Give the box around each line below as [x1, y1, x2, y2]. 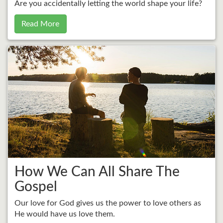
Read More [21, 19, 60, 28]
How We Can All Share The [14, 164, 180, 179]
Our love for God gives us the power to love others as [14, 199, 201, 208]
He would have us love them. [14, 210, 115, 219]
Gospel [14, 179, 57, 194]
